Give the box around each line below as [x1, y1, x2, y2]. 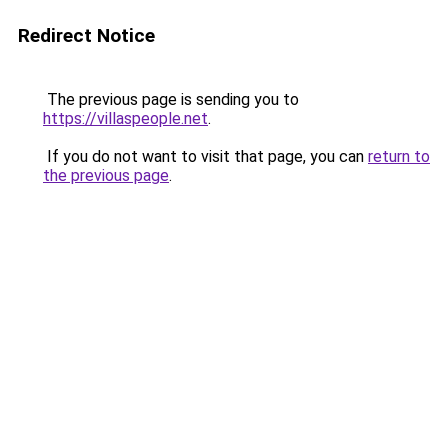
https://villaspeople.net [43, 109, 208, 128]
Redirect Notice [18, 24, 155, 47]
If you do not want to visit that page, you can [43, 147, 368, 166]
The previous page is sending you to [43, 90, 299, 109]
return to [368, 147, 430, 166]
